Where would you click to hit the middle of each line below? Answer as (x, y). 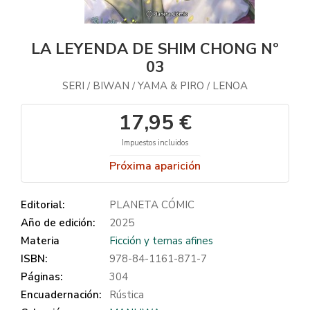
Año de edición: (58, 223)
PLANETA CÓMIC (152, 205)
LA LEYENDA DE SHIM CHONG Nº (155, 49)
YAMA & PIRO (172, 86)
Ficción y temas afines (161, 241)
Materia (40, 241)
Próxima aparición (155, 166)
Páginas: (42, 277)
